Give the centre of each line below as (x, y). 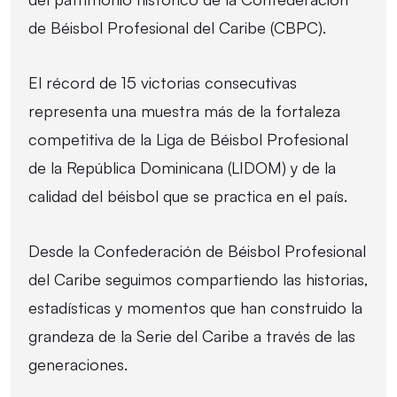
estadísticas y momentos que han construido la (195, 307)
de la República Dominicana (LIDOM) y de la (182, 167)
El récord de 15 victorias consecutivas (163, 82)
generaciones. (78, 364)
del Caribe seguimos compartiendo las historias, (198, 279)
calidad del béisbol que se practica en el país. (188, 195)
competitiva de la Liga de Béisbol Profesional (188, 139)
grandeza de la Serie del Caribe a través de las (192, 335)
